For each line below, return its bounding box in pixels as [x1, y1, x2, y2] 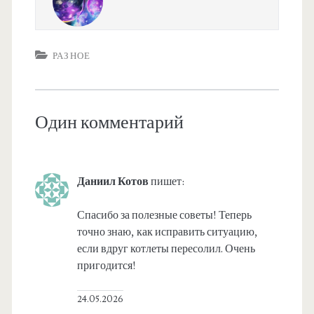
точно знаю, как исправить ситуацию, [76, 225, 258, 240]
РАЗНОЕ [52, 50, 91, 62]
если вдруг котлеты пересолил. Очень [76, 242, 255, 257]
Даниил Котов [76, 175, 149, 189]
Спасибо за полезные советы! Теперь [76, 208, 252, 223]
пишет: [150, 175, 184, 189]
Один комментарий [34, 111, 184, 135]
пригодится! [76, 259, 136, 273]
